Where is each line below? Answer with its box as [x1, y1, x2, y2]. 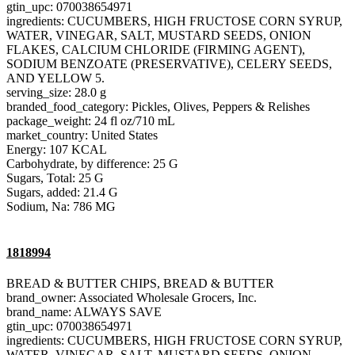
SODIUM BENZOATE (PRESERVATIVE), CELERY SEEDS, [6, 57, 332, 71]
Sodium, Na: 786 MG [6, 200, 116, 214]
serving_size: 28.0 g [6, 86, 106, 100]
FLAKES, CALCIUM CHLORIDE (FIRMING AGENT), [6, 43, 305, 57]
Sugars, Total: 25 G [6, 171, 104, 185]
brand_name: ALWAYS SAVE [6, 304, 162, 319]
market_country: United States [6, 128, 158, 143]
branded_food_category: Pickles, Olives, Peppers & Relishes [6, 100, 310, 114]
